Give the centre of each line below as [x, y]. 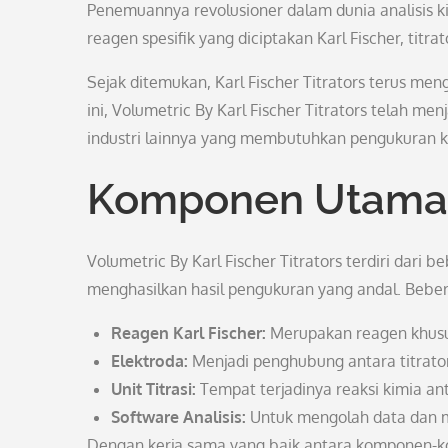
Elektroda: [149, 361]
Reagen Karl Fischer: [188, 333]
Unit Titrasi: [153, 389]
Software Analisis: [178, 417]
